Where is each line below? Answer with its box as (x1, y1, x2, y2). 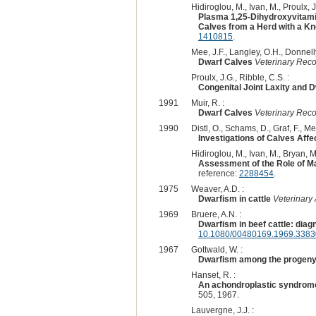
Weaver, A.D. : (190, 183, 244, 194)
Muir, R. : (190, 97, 224, 108)
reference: (197, 168, 239, 178)
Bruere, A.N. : (190, 209, 241, 219)
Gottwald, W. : (190, 244, 243, 255)
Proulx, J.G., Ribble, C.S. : (190, 72, 289, 83)
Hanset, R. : (190, 269, 236, 280)
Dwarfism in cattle (197, 193, 271, 204)
